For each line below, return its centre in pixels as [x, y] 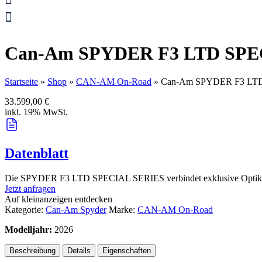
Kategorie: [24, 210]
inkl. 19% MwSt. [36, 112]
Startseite [21, 82]
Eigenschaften [127, 251]
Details [79, 251]
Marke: [123, 210]
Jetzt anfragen [30, 189]
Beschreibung [32, 251]
